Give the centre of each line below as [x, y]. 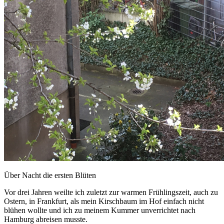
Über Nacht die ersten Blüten [50, 175]
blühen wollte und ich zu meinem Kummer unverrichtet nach [100, 210]
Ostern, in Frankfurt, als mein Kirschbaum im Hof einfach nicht [104, 201]
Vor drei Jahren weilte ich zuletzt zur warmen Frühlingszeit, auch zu [111, 192]
